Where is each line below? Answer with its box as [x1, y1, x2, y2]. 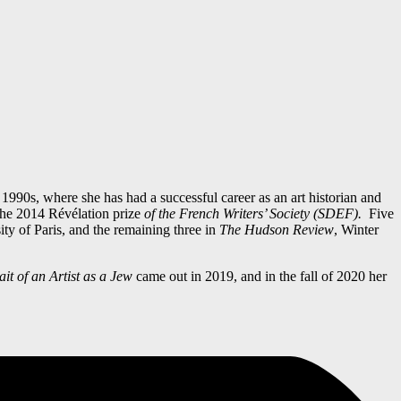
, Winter [334, 221, 379, 237]
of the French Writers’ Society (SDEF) [144, 205, 358, 221]
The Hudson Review [219, 221, 334, 237]
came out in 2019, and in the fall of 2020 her [136, 268, 387, 284]
